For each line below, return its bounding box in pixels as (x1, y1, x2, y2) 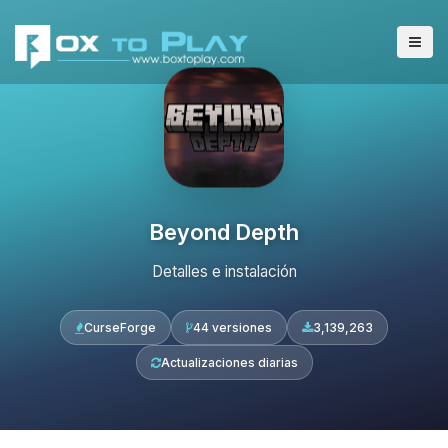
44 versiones (193, 320, 272, 335)
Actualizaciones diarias (160, 355, 298, 370)
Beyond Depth (149, 218, 299, 245)
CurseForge (84, 320, 156, 335)
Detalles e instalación (151, 262, 297, 281)
